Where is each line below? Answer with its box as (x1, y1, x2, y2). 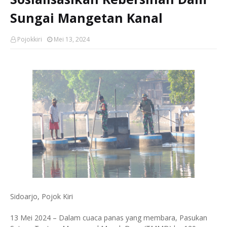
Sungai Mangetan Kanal (10, 9, 163, 26)
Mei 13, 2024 (54, 35, 90, 44)
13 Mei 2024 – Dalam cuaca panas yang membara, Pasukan (10, 213, 207, 222)
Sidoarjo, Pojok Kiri (10, 192, 73, 201)
